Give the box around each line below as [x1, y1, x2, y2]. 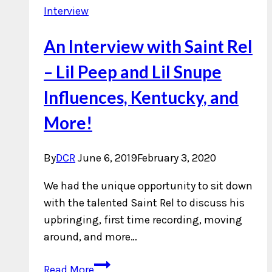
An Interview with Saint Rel [44, 36, 253, 57]
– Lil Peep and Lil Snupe [44, 61, 222, 83]
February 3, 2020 [137, 151, 216, 165]
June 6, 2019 [78, 151, 137, 165]
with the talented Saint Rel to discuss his [44, 196, 245, 210]
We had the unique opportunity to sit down [44, 179, 253, 193]
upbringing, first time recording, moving [44, 213, 242, 227]
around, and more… [44, 230, 137, 244]
